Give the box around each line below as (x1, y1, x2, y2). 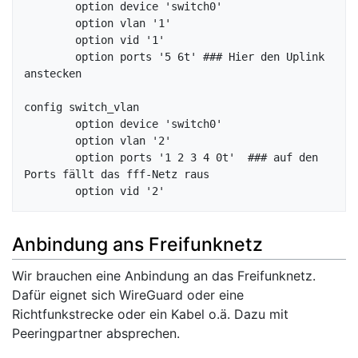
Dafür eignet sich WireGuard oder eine (12, 286, 244, 303)
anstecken (24, 67, 82, 81)
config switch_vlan (24, 101, 139, 114)
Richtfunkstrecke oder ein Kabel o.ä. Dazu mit (12, 305, 288, 322)
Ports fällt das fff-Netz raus (24, 168, 209, 181)
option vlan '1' (24, 17, 75, 30)
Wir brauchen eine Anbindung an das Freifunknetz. (12, 267, 316, 284)
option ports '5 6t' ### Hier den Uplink (24, 50, 75, 64)
